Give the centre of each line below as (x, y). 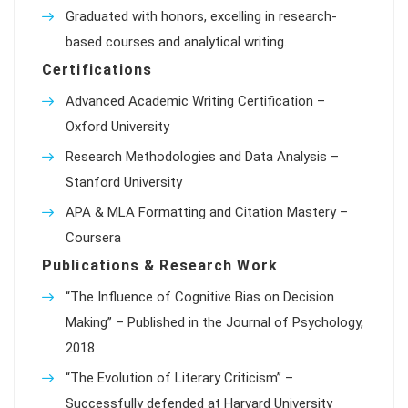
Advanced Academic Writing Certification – (195, 101)
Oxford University (117, 127)
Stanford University (124, 182)
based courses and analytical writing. (176, 42)
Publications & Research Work (160, 265)
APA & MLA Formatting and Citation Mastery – (207, 212)
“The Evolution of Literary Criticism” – (179, 378)
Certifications (97, 70)
